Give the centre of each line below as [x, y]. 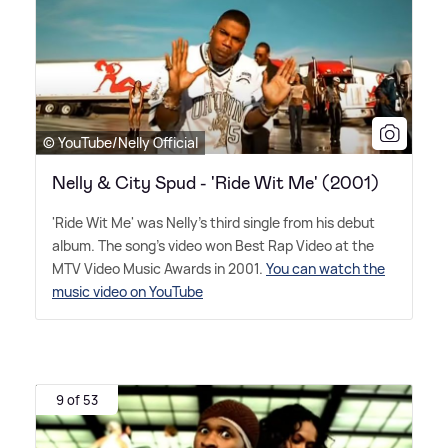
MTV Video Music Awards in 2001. [159, 268]
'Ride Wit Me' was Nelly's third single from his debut [213, 222]
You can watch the [325, 268]
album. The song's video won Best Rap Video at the [213, 245]
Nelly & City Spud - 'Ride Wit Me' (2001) [215, 182]
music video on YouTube [127, 291]
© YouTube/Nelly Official [120, 142]
